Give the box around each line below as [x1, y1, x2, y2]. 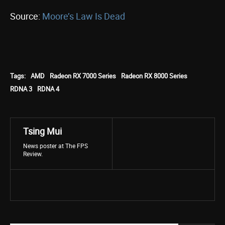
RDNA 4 [37, 84, 59, 93]
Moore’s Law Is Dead [42, 10, 125, 22]
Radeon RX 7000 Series [50, 71, 116, 80]
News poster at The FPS [23, 142, 88, 150]
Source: [10, 10, 42, 22]
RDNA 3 [10, 84, 32, 93]
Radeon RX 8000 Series [121, 71, 187, 80]
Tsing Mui [23, 125, 62, 137]
